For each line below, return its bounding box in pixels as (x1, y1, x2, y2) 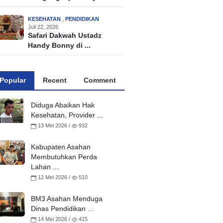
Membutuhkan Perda (31, 153, 98, 161)
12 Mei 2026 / (36, 174, 72, 181)
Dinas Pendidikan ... (31, 205, 94, 213)
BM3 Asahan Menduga (31, 195, 103, 203)
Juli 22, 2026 (28, 24, 59, 30)
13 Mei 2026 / (36, 122, 72, 129)
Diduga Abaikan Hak (31, 102, 95, 110)
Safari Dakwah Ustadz (28, 32, 102, 40)
